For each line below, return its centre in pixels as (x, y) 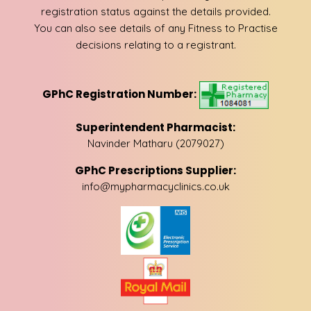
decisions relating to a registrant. (155, 45)
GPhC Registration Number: (119, 94)
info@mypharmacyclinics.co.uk (155, 186)
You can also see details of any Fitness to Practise (155, 28)
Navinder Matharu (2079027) (155, 143)
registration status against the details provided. (155, 12)
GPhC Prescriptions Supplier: (155, 170)
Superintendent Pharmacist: (155, 127)
